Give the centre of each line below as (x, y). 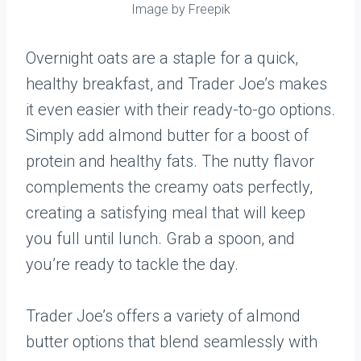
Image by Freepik (180, 9)
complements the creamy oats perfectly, (169, 187)
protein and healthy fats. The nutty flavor (170, 161)
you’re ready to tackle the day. (132, 264)
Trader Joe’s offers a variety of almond (163, 316)
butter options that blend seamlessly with (172, 342)
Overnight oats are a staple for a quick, (162, 58)
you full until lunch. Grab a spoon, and (160, 239)
